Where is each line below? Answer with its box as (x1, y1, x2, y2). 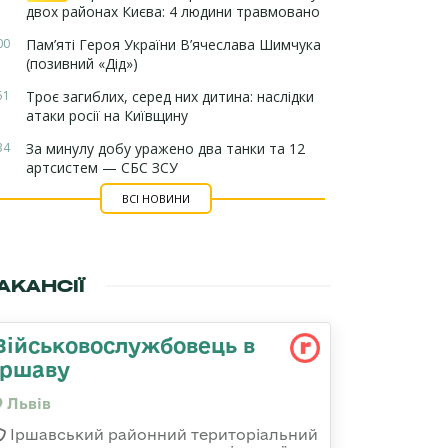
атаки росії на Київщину (26, 106, 188, 125)
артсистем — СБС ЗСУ (26, 158, 178, 177)
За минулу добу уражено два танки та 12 (26, 139, 305, 158)
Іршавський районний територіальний (6, 426, 318, 443)
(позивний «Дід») (26, 54, 138, 73)
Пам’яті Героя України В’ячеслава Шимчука (26, 35, 321, 54)
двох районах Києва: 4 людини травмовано (26, 2, 320, 21)
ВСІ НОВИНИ (121, 191, 190, 206)
